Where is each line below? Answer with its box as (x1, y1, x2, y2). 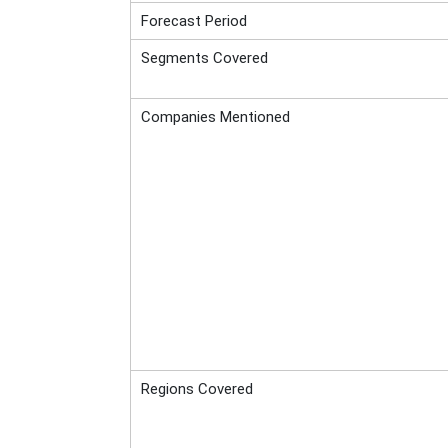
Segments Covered (140, 49, 268, 67)
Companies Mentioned (140, 108, 290, 126)
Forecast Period (140, 12, 247, 30)
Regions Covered (140, 380, 253, 398)
